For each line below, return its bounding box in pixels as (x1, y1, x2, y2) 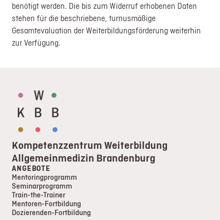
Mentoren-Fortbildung (12, 198, 82, 209)
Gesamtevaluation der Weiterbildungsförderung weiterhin (12, 25, 201, 36)
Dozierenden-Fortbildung (12, 207, 91, 218)
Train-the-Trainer (12, 189, 66, 200)
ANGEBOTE (12, 163, 51, 173)
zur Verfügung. (12, 37, 61, 48)
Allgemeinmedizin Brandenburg (12, 150, 156, 165)
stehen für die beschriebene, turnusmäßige (12, 12, 156, 24)
